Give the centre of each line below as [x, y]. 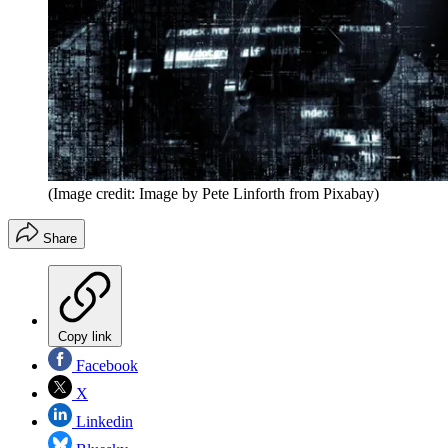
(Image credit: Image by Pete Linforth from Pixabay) [213, 193]
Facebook [105, 365]
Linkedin [102, 421]
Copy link [85, 336]
